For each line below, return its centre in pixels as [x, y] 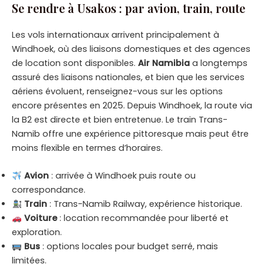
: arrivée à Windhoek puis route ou [122, 176]
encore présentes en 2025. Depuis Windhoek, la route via [132, 106]
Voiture [40, 218]
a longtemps [219, 63]
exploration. [37, 232]
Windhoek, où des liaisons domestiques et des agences [131, 49]
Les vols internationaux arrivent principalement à [115, 35]
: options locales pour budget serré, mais [129, 247]
